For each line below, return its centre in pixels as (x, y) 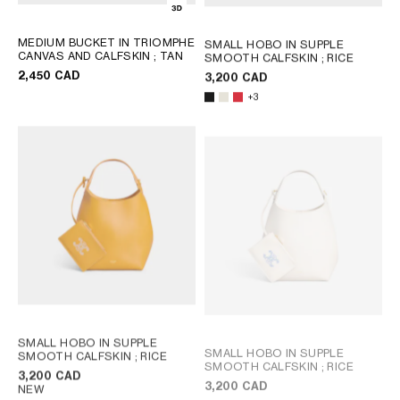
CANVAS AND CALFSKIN (86, 55)
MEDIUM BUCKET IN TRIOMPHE (106, 42)
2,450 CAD (49, 75)
